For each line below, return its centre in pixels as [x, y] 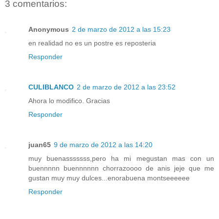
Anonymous [49, 29]
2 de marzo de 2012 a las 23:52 [126, 87]
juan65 [40, 144]
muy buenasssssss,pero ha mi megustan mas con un [121, 158]
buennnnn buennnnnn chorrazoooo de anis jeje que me [121, 168]
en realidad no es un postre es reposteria [92, 43]
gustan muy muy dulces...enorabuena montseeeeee [109, 178]
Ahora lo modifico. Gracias [69, 100]
